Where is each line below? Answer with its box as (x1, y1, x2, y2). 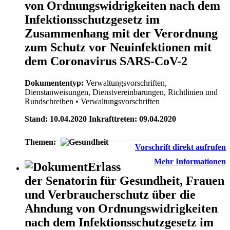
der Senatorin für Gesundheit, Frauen (25, 174, 224, 187)
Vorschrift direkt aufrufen (135, 143, 226, 151)
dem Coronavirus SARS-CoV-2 (25, 54, 187, 68)
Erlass (88, 160, 121, 174)
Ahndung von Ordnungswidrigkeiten (25, 201, 218, 215)
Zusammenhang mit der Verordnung (25, 27, 218, 41)
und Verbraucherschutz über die (25, 187, 196, 201)
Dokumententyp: (25, 79, 84, 87)
